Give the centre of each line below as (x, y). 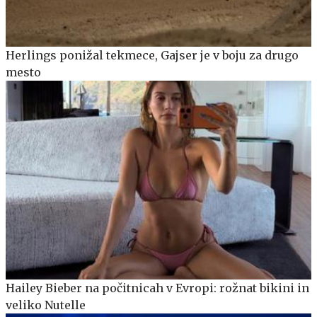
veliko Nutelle (46, 305)
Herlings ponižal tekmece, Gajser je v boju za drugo (152, 56)
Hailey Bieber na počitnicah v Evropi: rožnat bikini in (157, 288)
